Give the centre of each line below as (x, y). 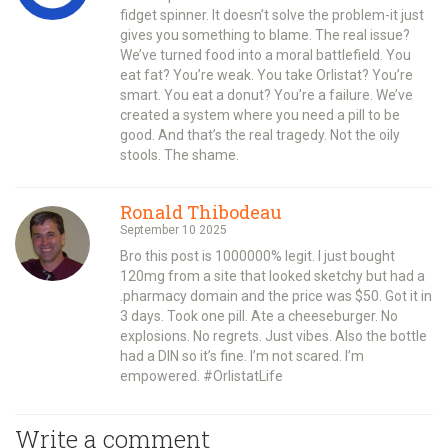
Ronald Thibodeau (201, 211)
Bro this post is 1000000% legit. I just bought (257, 255)
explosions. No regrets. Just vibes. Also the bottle (273, 335)
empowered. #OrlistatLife (201, 375)
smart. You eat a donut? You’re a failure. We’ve (266, 94)
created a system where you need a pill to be (260, 114)
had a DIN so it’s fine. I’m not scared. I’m (242, 355)
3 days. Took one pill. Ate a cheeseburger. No (259, 315)
